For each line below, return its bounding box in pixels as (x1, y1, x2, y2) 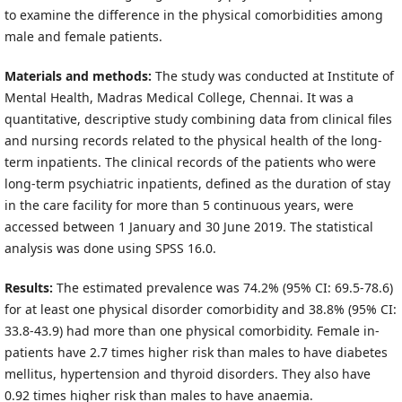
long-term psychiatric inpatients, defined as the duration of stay (4, 175, 390, 192)
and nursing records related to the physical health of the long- (4, 132, 382, 149)
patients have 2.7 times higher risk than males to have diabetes (4, 344, 388, 362)
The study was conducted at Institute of (154, 67, 394, 84)
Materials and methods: (4, 67, 155, 84)
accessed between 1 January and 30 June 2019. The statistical (4, 218, 373, 235)
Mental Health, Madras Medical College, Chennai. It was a (4, 89, 354, 106)
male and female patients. (4, 27, 162, 45)
